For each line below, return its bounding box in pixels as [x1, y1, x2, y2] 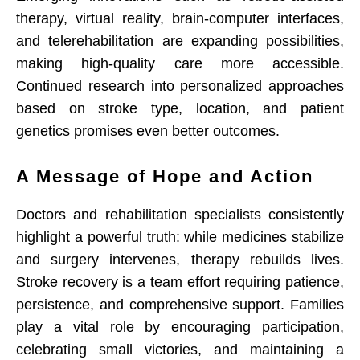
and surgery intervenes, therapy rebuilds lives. [16, 252, 344, 268]
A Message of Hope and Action [16, 166, 313, 187]
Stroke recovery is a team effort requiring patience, [16, 274, 344, 291]
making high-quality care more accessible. [16, 55, 344, 72]
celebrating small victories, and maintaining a [16, 342, 344, 358]
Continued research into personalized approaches [16, 78, 344, 95]
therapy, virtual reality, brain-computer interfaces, [16, 10, 344, 27]
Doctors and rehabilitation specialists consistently [16, 207, 344, 223]
